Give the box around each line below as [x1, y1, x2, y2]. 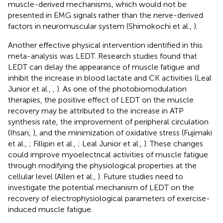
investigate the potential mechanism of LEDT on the [8, 182, 194, 192]
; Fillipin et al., [29, 138, 78, 148]
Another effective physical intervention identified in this [8, 40, 203, 50]
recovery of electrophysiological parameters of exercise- [8, 193, 210, 203]
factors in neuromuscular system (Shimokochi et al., [8, 21, 194, 31]
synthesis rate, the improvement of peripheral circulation [8, 116, 209, 126]
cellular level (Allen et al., [8, 171, 98, 181]
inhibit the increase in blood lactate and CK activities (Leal [8, 73, 212, 83]
